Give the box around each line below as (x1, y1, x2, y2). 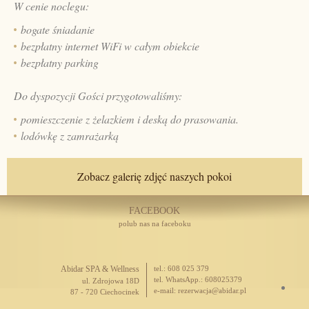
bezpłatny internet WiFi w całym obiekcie (21, 39, 199, 53)
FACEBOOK (129, 205, 180, 216)
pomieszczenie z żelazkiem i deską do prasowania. (21, 112, 239, 126)
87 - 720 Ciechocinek (70, 288, 139, 296)
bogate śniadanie (21, 22, 94, 37)
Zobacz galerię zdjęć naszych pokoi (77, 169, 232, 183)
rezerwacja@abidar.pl (177, 286, 246, 295)
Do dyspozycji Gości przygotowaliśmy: (14, 88, 182, 103)
